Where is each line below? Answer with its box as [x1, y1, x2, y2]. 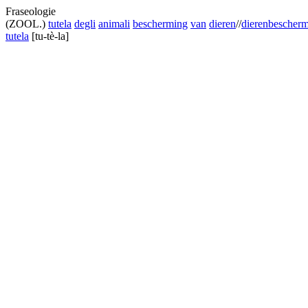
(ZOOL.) [5, 18, 45, 30]
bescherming [133, 18, 188, 30]
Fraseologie [5, 5, 56, 17]
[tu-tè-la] [32, 30, 69, 42]
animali [98, 18, 130, 30]
